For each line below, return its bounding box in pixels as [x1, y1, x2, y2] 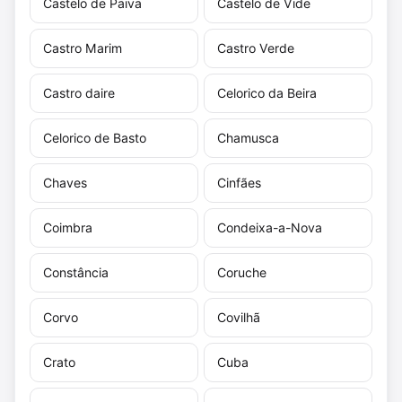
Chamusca [217, 129, 279, 145]
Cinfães [217, 174, 261, 190]
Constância [43, 264, 109, 280]
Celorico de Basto [43, 129, 146, 145]
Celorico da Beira [217, 84, 317, 100]
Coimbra [43, 219, 92, 235]
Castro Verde [217, 39, 294, 56]
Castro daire [43, 84, 115, 100]
